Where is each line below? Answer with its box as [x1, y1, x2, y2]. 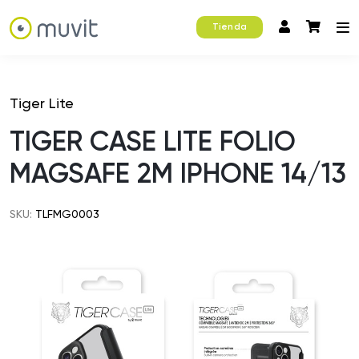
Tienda [212, 22, 247, 33]
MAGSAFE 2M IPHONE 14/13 [10, 157, 346, 190]
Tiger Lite [10, 95, 74, 111]
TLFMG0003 [32, 208, 99, 220]
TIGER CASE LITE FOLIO [10, 125, 296, 158]
